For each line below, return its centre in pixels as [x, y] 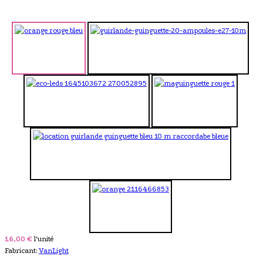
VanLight [54, 250]
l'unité [44, 239]
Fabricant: [22, 250]
